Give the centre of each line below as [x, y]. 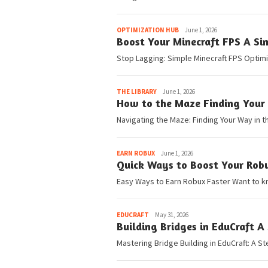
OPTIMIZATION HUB [148, 30]
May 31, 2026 [172, 215]
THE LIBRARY [137, 92]
